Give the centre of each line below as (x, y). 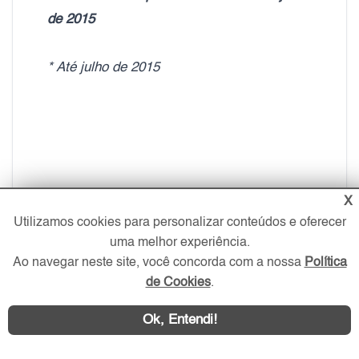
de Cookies (178, 283)
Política (325, 263)
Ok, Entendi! (179, 320)
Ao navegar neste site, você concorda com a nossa (158, 263)
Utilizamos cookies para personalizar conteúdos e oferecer (179, 223)
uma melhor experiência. (179, 243)
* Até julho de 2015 (103, 67)
